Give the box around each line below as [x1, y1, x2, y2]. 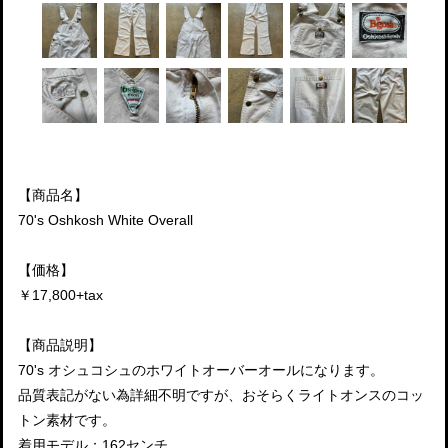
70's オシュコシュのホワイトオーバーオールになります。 [18, 361, 384, 378]
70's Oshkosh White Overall [18, 211, 193, 228]
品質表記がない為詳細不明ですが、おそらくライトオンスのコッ [18, 386, 424, 403]
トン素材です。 [18, 411, 116, 428]
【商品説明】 [18, 336, 102, 353]
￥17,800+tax [18, 286, 103, 303]
